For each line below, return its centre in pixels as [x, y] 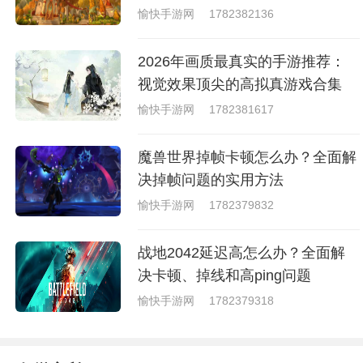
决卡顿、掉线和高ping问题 [225, 276]
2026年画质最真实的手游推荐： [242, 62]
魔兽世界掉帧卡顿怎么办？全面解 [248, 158]
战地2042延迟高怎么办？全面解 [242, 253]
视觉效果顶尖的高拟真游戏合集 [240, 84]
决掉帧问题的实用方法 [211, 180]
